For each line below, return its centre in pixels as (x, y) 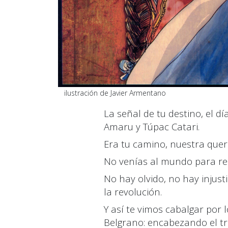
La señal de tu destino (152, 113)
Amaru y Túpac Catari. (152, 126)
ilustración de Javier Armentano (112, 93)
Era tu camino (135, 144)
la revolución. (133, 191)
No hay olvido (134, 178)
